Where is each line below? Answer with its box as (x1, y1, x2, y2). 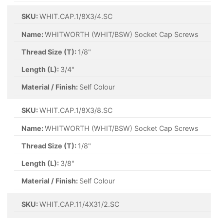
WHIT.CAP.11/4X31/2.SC (39, 200, 120, 209)
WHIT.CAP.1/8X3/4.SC (39, 12, 113, 21)
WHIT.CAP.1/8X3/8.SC (39, 106, 113, 115)
